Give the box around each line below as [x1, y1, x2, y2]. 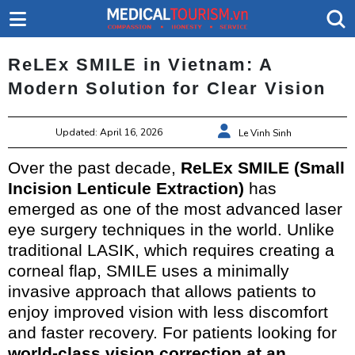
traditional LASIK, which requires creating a [8, 241, 334, 260]
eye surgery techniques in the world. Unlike [8, 220, 334, 239]
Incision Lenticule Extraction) [8, 179, 244, 198]
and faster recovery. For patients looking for [8, 323, 337, 342]
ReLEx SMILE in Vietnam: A [8, 55, 273, 75]
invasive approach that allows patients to [8, 282, 316, 301]
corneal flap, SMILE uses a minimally [8, 261, 289, 281]
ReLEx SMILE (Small [181, 158, 345, 177]
